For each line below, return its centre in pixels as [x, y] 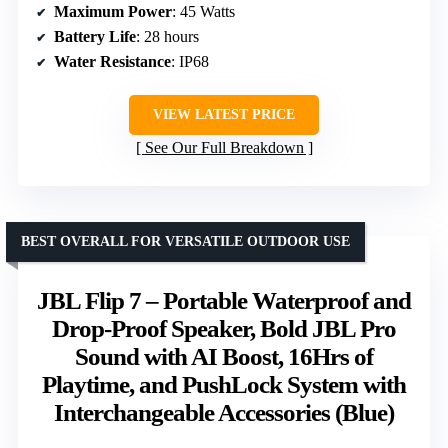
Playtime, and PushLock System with [224, 384]
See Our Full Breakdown [224, 147]
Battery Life [95, 36]
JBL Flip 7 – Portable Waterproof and [224, 300]
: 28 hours [167, 36]
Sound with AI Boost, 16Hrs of [224, 356]
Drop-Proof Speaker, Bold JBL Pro [224, 328]
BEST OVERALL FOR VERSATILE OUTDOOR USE [185, 241]
